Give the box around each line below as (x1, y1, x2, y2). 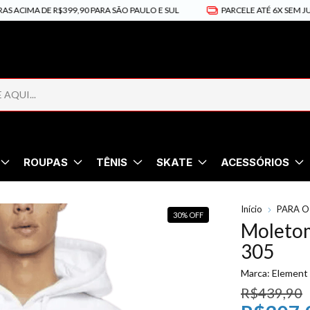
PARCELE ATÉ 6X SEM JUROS (191, 5, 298, 15)
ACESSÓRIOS (220, 155, 289, 169)
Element (272, 266, 308, 279)
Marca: (241, 266, 270, 279)
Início (241, 203, 262, 215)
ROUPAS (24, 155, 69, 169)
